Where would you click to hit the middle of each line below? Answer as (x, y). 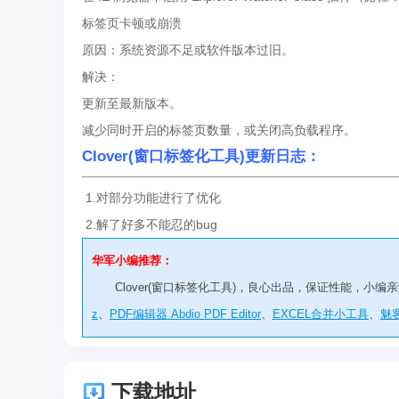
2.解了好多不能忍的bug (151, 224)
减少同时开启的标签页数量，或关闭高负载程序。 (219, 130)
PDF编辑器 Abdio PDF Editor (185, 314)
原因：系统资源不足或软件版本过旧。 (188, 50)
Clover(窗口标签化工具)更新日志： (201, 156)
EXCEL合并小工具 (321, 314)
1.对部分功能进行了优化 (153, 198)
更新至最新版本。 (132, 103)
